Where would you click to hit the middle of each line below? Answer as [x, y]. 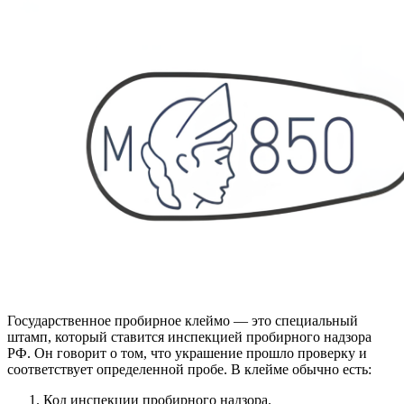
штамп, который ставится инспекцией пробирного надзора [189, 337]
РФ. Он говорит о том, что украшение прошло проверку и [187, 353]
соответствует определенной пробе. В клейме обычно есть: [189, 370]
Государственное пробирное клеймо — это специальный [183, 321]
